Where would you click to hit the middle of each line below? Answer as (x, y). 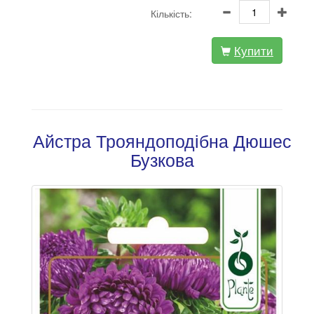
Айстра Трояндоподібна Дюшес (162, 141)
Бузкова (162, 159)
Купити (254, 50)
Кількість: (171, 14)
